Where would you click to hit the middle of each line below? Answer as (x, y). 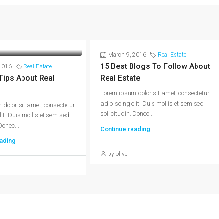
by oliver (119, 154)
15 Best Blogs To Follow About (155, 66)
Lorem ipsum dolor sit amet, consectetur (155, 93)
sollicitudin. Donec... (127, 113)
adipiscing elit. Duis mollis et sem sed (152, 103)
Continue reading (125, 129)
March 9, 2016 (127, 55)
